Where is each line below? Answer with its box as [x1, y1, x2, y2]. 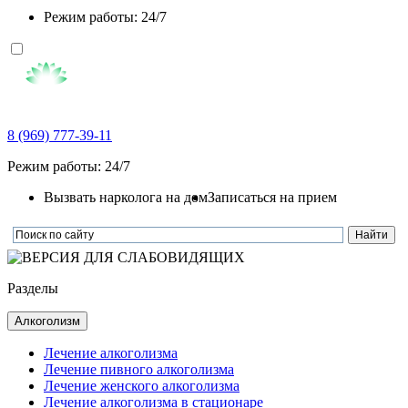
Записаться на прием [208, 189, 337, 205]
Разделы [7, 280, 58, 296]
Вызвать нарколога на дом [44, 189, 208, 205]
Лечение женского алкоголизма [44, 378, 240, 393]
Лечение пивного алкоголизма [44, 362, 234, 377]
